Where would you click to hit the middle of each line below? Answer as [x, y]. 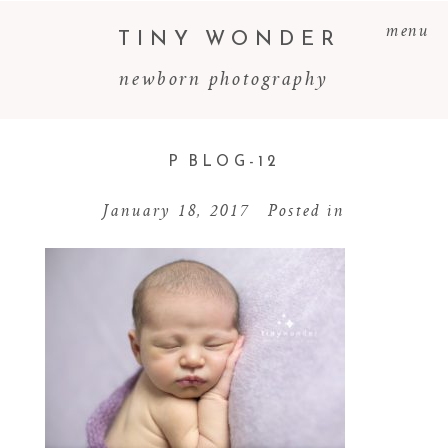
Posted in [307, 209]
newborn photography [224, 77]
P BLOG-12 [224, 160]
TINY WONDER [229, 37]
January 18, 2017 [175, 209]
